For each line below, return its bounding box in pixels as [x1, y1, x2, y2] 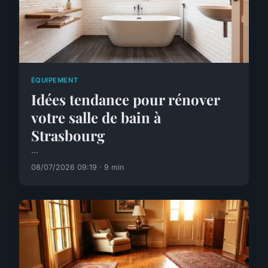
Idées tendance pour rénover [31, 89, 220, 109]
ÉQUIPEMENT [31, 76, 78, 85]
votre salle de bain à [31, 107, 161, 127]
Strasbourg [31, 125, 105, 145]
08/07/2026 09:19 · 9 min [31, 162, 124, 172]
